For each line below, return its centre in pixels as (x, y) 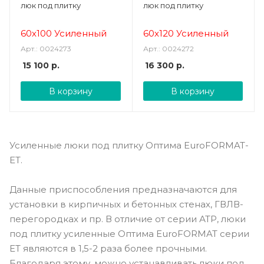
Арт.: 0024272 (168, 49)
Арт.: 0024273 (46, 49)
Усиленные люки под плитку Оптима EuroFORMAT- (129, 145)
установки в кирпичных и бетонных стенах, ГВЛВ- (126, 204)
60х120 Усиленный (186, 33)
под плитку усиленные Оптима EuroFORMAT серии (129, 233)
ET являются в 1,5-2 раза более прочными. (108, 248)
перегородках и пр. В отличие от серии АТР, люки (128, 219)
